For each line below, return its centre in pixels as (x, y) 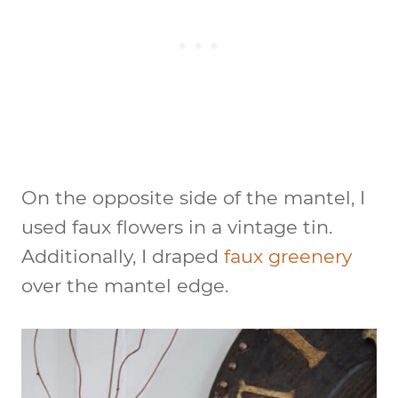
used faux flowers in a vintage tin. (177, 227)
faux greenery (288, 256)
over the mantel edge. (125, 285)
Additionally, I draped (123, 256)
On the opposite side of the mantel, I (193, 197)
